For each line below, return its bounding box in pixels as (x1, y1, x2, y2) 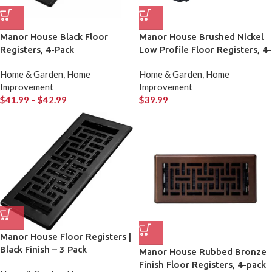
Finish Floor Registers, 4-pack (139, 259, 266, 270)
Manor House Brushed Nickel (139, 32, 263, 42)
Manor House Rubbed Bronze (139, 246, 267, 257)
